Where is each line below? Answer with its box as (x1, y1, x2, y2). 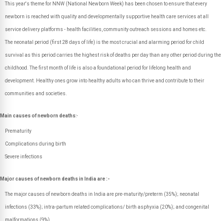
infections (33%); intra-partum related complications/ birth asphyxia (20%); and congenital (5, 204, 209, 210)
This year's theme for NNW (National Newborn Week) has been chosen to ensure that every (5, 1, 207, 6)
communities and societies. (5, 91, 67, 96)
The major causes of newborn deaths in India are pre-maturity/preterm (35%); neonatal (5, 191, 199, 197)
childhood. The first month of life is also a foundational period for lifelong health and (5, 65, 191, 71)
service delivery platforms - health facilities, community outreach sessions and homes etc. (5, 27, 207, 32)
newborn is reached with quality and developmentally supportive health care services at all (5, 14, 209, 19)
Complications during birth (5, 141, 66, 147)
